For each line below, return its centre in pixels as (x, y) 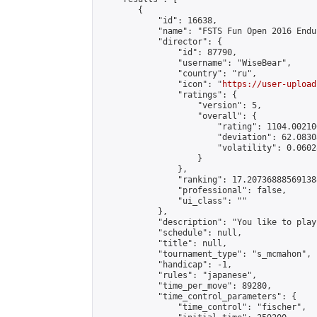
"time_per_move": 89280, (185, 286)
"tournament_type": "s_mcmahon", (205, 254)
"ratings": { (168, 95)
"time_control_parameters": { (197, 296)
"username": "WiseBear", (195, 63)
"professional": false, (192, 190)
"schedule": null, (170, 233)
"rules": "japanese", (178, 275)
